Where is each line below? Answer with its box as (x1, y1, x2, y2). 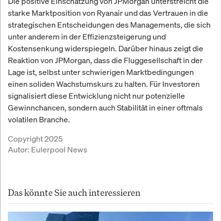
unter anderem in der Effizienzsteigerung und (8, 31, 166, 42)
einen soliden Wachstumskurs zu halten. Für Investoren (8, 78, 200, 90)
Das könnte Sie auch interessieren (8, 186, 141, 199)
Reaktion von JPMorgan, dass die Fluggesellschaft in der (8, 55, 203, 66)
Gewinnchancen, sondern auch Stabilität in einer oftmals (8, 102, 203, 113)
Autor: (8, 144, 31, 155)
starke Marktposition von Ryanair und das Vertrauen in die (8, 7, 208, 19)
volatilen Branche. (8, 114, 70, 125)
